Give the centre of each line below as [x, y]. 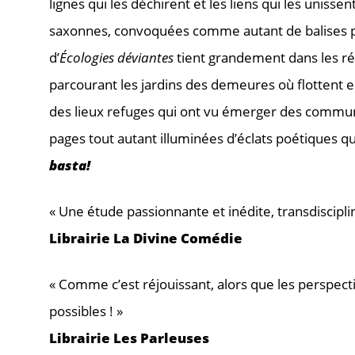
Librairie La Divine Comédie [146, 238]
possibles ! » [86, 311]
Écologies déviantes [116, 57]
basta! [70, 165]
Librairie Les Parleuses [129, 338]
